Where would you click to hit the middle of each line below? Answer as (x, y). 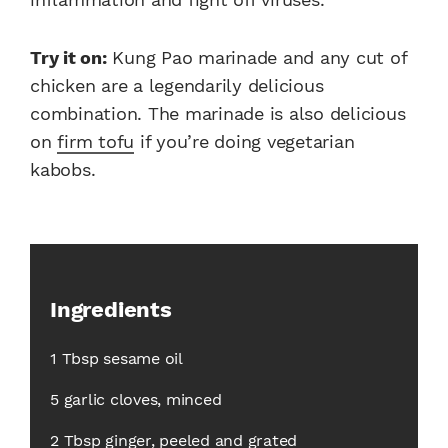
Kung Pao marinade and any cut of (256, 58)
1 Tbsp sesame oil (116, 359)
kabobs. (63, 170)
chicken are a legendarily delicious (177, 86)
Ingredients (111, 310)
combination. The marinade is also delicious (218, 114)
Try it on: (68, 58)
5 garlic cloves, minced (136, 400)
